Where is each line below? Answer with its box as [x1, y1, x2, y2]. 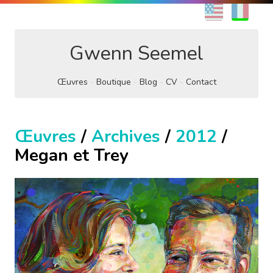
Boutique [96, 76, 131, 88]
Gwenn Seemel [69, 40, 204, 66]
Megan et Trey [15, 144, 129, 167]
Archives [91, 125, 160, 148]
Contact [185, 76, 216, 88]
